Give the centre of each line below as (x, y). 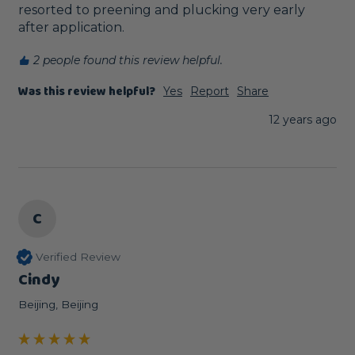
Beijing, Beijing (58, 304)
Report (210, 91)
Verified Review (78, 257)
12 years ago (303, 119)
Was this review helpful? (87, 92)
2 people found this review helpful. (128, 61)
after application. (71, 27)
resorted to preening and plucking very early (162, 10)
